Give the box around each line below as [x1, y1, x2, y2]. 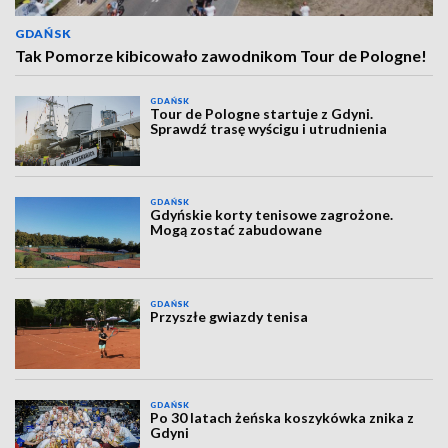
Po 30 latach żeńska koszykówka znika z [150, 409, 415, 427]
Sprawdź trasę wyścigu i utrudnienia [150, 120, 388, 137]
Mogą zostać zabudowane [150, 221, 323, 239]
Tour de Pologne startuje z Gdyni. [150, 105, 374, 122]
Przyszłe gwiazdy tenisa [150, 307, 309, 325]
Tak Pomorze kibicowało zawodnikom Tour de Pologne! [15, 46, 427, 65]
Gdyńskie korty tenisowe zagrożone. [150, 206, 394, 224]
